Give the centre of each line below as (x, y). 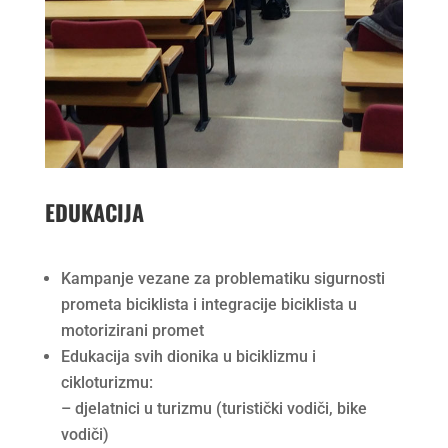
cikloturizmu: (106, 382)
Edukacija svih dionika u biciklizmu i (188, 356)
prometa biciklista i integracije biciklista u (208, 304)
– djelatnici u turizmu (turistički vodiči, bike (213, 408)
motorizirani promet (132, 330)
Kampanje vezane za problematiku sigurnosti (222, 278)
